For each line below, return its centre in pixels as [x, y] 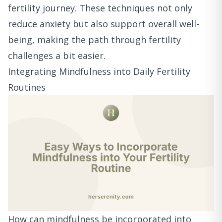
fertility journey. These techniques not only [100, 8]
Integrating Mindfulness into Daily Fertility [99, 72]
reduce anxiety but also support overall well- [104, 24]
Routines [27, 87]
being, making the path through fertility [94, 40]
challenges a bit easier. [57, 56]
